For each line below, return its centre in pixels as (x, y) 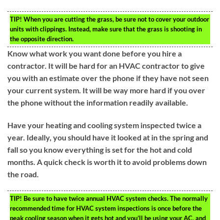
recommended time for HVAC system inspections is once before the (106, 208)
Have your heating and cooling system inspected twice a (104, 125)
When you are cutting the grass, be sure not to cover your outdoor (116, 19)
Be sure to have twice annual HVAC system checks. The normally (115, 198)
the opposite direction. (42, 39)
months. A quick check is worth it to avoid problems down (107, 162)
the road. (23, 174)
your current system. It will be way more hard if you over (106, 90)
